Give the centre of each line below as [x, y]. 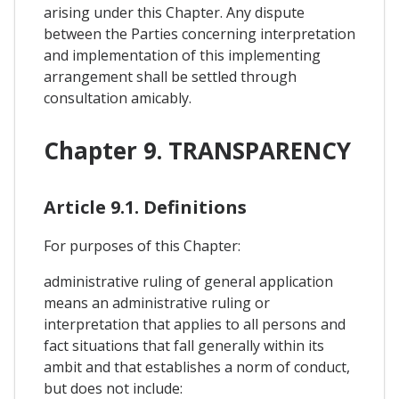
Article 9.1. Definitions [145, 208]
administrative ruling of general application [188, 282]
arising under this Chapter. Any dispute [174, 12]
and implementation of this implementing [182, 55]
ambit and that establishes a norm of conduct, [197, 367]
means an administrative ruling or [157, 303]
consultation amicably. [118, 98]
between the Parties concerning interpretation [199, 33]
